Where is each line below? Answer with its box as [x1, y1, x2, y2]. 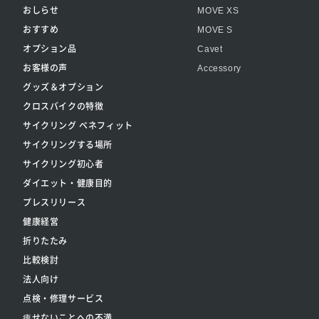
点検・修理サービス [23, 291, 104, 304]
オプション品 [23, 41, 77, 54]
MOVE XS [197, 5, 239, 16]
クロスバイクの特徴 [23, 99, 104, 112]
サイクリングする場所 [23, 137, 113, 150]
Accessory [197, 63, 241, 73]
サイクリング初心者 [23, 157, 104, 169]
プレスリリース [23, 195, 86, 208]
